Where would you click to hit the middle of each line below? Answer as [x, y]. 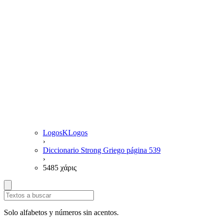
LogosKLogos [65, 133]
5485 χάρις [60, 168]
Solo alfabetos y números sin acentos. [61, 212]
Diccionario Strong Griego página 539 [102, 150]
